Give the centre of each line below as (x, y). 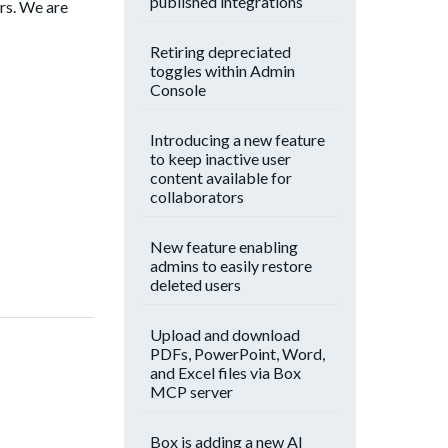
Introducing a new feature (237, 139)
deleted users (195, 284)
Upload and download (225, 334)
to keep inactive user (220, 158)
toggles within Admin (222, 70)
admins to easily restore (231, 265)
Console (178, 89)
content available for (221, 177)
